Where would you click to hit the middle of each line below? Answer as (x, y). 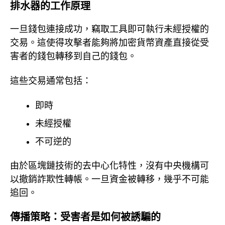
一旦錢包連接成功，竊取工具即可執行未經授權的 (109, 29)
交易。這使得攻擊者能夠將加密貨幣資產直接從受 (109, 43)
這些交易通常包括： (51, 81)
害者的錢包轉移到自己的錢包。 (73, 57)
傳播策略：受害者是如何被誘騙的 (85, 217)
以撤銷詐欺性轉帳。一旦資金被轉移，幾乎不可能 (109, 180)
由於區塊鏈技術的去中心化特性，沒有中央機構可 (109, 166)
